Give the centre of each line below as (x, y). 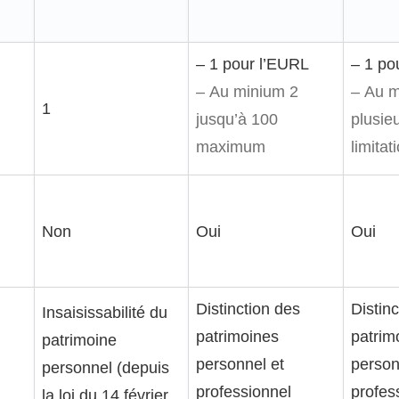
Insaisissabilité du (105, 312)
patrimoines (237, 336)
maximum (231, 147)
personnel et (240, 364)
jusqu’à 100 (237, 119)
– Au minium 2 (247, 91)
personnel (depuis (106, 367)
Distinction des (248, 309)
